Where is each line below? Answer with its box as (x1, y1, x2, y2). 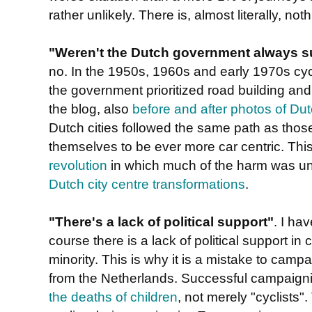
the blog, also (49, 100, 132, 116)
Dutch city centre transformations (49, 175, 245, 192)
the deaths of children (49, 288, 178, 304)
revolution (49, 157, 107, 173)
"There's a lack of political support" (49, 213, 274, 229)
